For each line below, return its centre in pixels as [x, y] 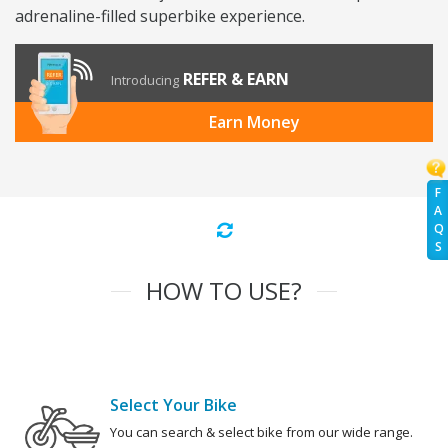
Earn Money [254, 122]
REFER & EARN [236, 79]
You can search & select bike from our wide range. [261, 432]
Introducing [145, 80]
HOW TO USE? [224, 291]
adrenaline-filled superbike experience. [160, 16]
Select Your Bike [173, 405]
